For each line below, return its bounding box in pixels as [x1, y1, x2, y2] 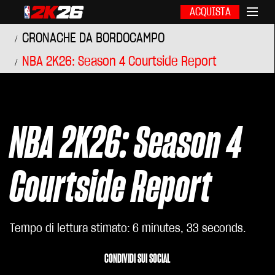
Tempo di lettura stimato [10, 222, 127, 234]
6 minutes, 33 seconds [133, 222, 243, 234]
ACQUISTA [189, 6, 231, 18]
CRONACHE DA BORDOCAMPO [22, 31, 165, 45]
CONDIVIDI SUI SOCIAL [104, 253, 171, 265]
